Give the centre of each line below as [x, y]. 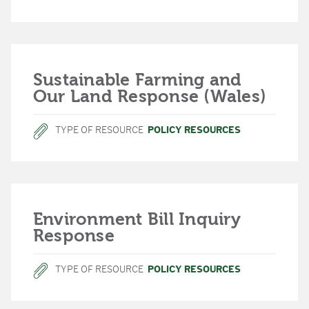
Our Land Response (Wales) [150, 96]
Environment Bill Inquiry [137, 219]
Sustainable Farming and [138, 80]
